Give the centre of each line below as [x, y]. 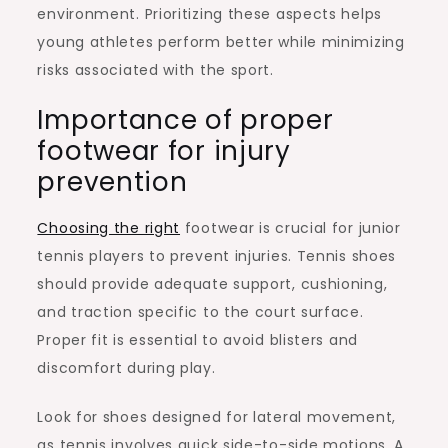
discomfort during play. [126, 367]
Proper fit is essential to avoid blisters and [197, 339]
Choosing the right [109, 227]
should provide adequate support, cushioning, [212, 283]
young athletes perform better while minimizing [221, 41]
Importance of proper [185, 119]
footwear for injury [164, 150]
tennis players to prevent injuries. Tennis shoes [217, 255]
